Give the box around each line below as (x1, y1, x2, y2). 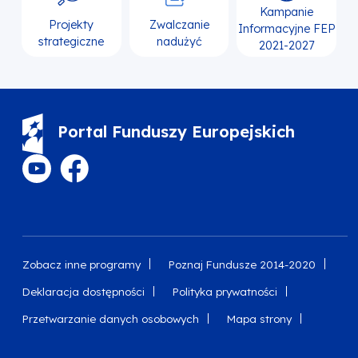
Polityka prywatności (172, 284, 277, 298)
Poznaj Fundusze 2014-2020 (168, 257, 316, 271)
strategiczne (38, 34, 105, 50)
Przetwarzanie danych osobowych (22, 312, 200, 326)
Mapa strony (226, 312, 292, 326)
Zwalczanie (149, 18, 209, 33)
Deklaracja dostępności (22, 284, 145, 298)
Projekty (49, 18, 94, 33)
